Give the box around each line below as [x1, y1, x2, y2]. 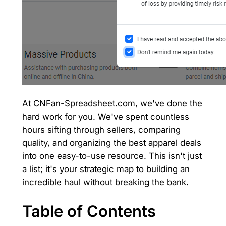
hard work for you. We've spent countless [22, 111, 189, 122]
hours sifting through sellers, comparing [22, 125, 181, 135]
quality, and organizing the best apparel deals [22, 138, 201, 148]
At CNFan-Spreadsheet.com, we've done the [22, 98, 202, 109]
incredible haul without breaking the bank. [22, 177, 189, 188]
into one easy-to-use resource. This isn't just [22, 151, 202, 161]
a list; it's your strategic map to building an [22, 164, 190, 175]
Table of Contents [22, 201, 156, 220]
